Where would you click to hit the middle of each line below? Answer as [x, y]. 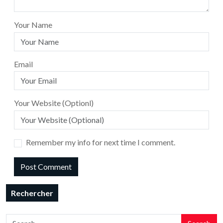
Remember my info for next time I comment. [101, 142]
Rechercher [32, 193]
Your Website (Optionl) [54, 103]
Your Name [33, 24]
